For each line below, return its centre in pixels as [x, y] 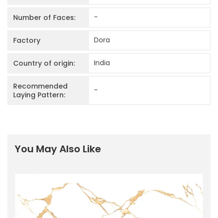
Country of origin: [44, 63]
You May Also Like [58, 149]
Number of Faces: [44, 17]
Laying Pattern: [39, 95]
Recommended [40, 86]
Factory [27, 40]
